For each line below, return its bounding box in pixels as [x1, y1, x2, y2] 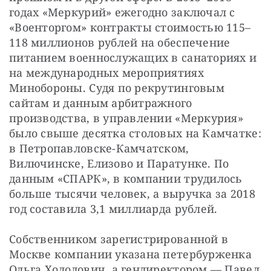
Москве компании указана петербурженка [9, 247, 252, 262]
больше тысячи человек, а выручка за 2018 [9, 186, 255, 201]
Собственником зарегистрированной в [9, 232, 229, 247]
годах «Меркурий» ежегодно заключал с [9, 5, 235, 20]
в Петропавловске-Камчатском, [9, 141, 189, 156]
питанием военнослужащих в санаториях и [9, 50, 257, 65]
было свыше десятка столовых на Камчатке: [9, 126, 261, 141]
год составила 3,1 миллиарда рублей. [9, 201, 218, 217]
